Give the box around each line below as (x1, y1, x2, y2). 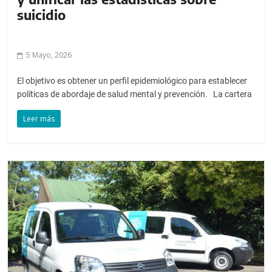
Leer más (23, 113, 55, 124)
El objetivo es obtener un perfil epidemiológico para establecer (17, 75, 248, 86)
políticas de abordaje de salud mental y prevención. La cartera (17, 89, 253, 99)
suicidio (17, 5, 66, 23)
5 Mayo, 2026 (26, 49, 72, 60)
